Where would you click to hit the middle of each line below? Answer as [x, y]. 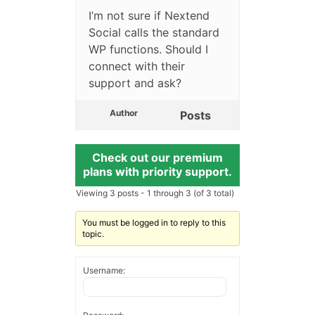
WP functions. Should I [148, 50]
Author [123, 113]
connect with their [136, 66]
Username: [104, 271]
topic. [93, 234]
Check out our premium [157, 158]
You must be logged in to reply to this [154, 223]
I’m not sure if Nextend [149, 16]
